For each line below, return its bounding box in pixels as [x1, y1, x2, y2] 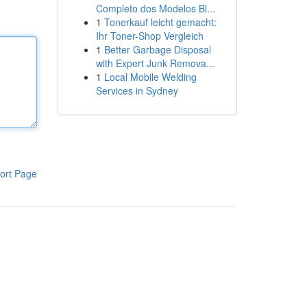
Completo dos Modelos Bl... [95, 1, 215, 15]
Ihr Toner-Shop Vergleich [95, 29, 204, 42]
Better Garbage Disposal [103, 42, 211, 56]
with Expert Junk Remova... [95, 56, 214, 70]
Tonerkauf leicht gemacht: [103, 15, 217, 29]
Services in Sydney [95, 84, 178, 97]
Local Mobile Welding [103, 70, 197, 84]
